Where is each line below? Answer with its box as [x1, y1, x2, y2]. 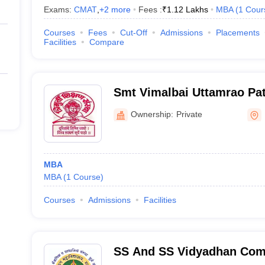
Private [176, 109, 202, 119]
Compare [89, 37, 124, 47]
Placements [215, 28, 260, 37]
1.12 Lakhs [166, 5, 208, 14]
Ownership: [130, 109, 173, 119]
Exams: [43, 5, 74, 14]
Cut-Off [119, 28, 147, 37]
